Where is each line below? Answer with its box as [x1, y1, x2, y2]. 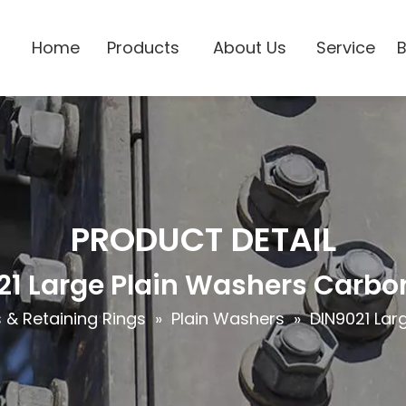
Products [107, 36, 180, 59]
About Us [212, 36, 286, 59]
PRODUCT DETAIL [70, 217, 336, 263]
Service [316, 36, 376, 59]
